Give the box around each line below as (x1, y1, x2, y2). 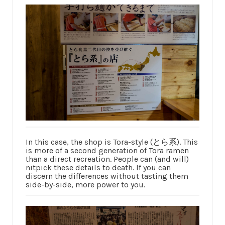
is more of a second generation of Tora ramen (26, 146, 189, 156)
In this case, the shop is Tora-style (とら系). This (26, 137, 198, 147)
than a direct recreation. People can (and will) (26, 154, 189, 164)
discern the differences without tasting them (26, 171, 188, 181)
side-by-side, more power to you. (26, 180, 145, 190)
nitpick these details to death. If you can (26, 163, 171, 173)
